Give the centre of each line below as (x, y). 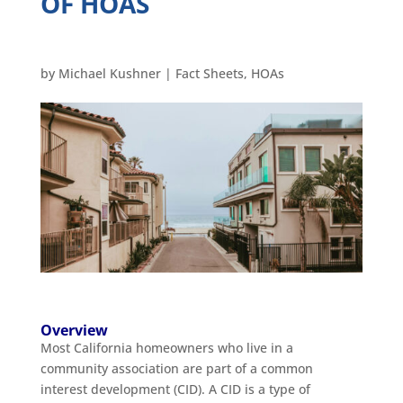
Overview (74, 330)
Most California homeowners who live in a (166, 347)
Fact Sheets (209, 73)
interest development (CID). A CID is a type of (175, 389)
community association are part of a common (176, 368)
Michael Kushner (109, 73)
